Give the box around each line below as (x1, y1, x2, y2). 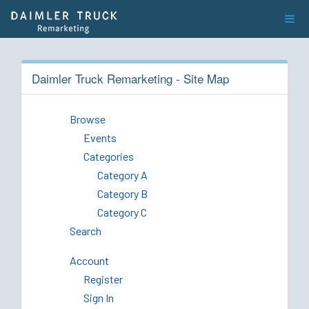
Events (83, 131, 117, 144)
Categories (83, 150, 134, 163)
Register (83, 272, 123, 286)
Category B (97, 187, 148, 200)
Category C (97, 206, 147, 219)
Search (70, 224, 101, 237)
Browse (70, 112, 106, 126)
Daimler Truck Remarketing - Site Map (32, 70, 229, 87)
